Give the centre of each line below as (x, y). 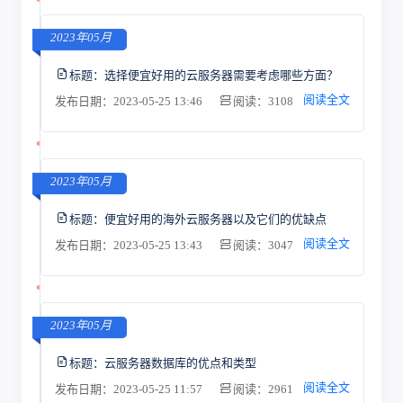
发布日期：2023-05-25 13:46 (130, 101)
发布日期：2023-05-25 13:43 (130, 245)
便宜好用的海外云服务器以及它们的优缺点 (215, 219)
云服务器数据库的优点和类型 (180, 363)
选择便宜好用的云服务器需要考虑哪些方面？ (221, 75)
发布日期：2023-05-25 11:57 (130, 389)
